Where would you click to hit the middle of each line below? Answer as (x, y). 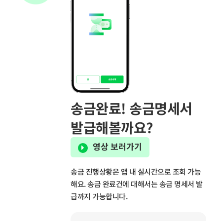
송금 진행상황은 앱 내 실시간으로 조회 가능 (136, 171)
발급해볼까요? (112, 127)
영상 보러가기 (118, 147)
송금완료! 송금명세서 (131, 108)
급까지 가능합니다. (99, 196)
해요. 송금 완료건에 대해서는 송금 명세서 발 (137, 184)
